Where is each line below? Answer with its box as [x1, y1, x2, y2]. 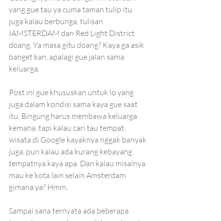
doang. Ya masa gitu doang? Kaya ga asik [9, 40, 146, 50]
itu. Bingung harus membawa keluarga [9, 111, 139, 121]
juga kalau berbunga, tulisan [9, 16, 105, 26]
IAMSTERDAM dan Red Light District [9, 28, 136, 38]
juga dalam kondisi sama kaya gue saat [9, 99, 139, 109]
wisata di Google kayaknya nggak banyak [9, 135, 148, 145]
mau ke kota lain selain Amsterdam [9, 170, 127, 180]
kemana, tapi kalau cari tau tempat [9, 123, 126, 133]
